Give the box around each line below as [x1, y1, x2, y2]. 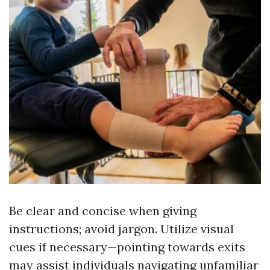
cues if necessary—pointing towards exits [9, 239, 245, 254]
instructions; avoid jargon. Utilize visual [9, 221, 234, 236]
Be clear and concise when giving [9, 203, 196, 218]
